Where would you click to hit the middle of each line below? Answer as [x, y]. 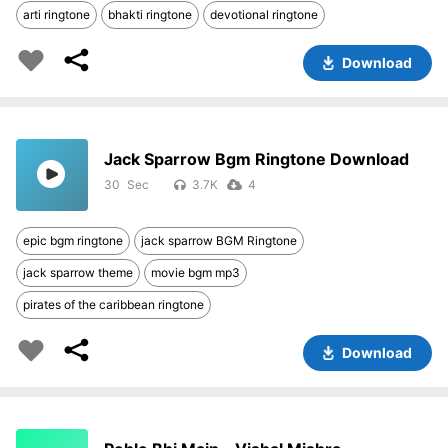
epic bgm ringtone [73, 241]
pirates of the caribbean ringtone [113, 305]
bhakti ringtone [150, 15]
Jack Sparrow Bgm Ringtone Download [256, 159]
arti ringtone [56, 15]
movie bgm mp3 [195, 273]
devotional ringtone [264, 15]
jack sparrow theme [78, 273]
